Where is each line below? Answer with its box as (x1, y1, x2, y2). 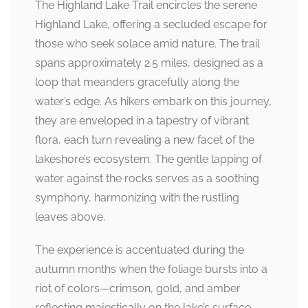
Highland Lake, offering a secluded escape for (35, 18, 267, 31)
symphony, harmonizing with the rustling (35, 191, 239, 204)
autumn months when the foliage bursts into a (35, 263, 267, 276)
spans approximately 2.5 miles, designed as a (35, 56, 263, 69)
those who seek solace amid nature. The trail (35, 37, 260, 50)
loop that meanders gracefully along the (35, 76, 239, 89)
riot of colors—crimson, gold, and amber (35, 282, 241, 295)
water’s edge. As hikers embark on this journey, (35, 95, 272, 108)
